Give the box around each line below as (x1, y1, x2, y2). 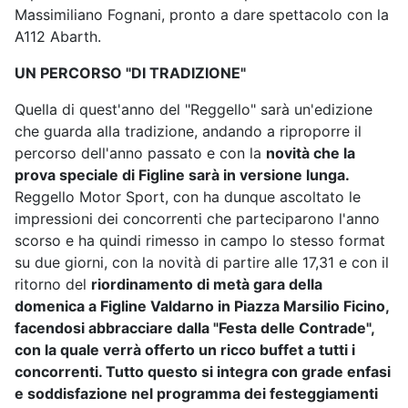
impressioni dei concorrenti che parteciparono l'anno (15, 209, 380, 229)
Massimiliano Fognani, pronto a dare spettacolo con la (15, 5, 389, 25)
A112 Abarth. (15, 27, 101, 46)
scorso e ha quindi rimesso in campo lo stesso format (15, 231, 385, 250)
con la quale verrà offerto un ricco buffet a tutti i (15, 341, 355, 360)
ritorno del (15, 275, 91, 294)
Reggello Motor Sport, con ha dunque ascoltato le (15, 188, 361, 207)
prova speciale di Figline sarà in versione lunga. (15, 166, 349, 185)
